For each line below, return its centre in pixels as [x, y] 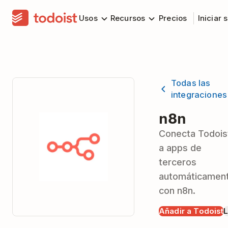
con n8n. [177, 191]
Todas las [191, 83]
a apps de [180, 148]
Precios [173, 18]
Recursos [128, 18]
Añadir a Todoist [191, 211]
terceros [178, 162]
